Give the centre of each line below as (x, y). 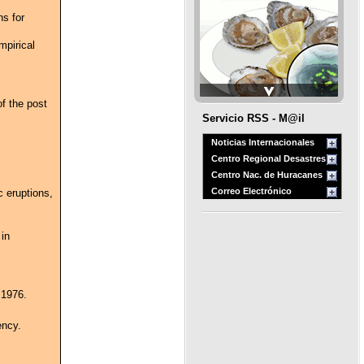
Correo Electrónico (251, 191)
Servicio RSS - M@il (253, 119)
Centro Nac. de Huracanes (266, 174)
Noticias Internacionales (262, 142)
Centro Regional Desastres (268, 158)
